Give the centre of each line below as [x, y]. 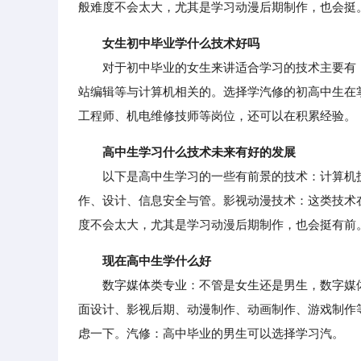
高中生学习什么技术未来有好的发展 [199, 152]
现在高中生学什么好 [157, 261]
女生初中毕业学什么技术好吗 [181, 43]
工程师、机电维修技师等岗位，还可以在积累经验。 [217, 116]
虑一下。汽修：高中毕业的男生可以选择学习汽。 [211, 333]
